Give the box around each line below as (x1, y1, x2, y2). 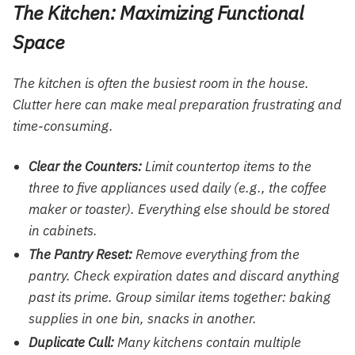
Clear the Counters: (29, 158, 142, 176)
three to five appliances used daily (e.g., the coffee (29, 179, 326, 197)
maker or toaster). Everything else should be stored (29, 200, 330, 219)
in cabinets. (29, 222, 97, 240)
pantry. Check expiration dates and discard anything (29, 267, 339, 285)
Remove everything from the (132, 246, 300, 264)
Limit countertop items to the (142, 158, 311, 176)
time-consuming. (13, 116, 113, 135)
